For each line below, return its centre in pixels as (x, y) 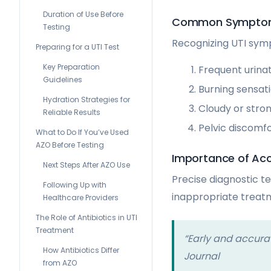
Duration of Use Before (83, 14)
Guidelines (63, 80)
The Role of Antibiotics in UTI (87, 217)
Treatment (55, 230)
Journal (202, 256)
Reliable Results (72, 112)
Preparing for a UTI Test (77, 47)
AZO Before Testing (70, 145)
